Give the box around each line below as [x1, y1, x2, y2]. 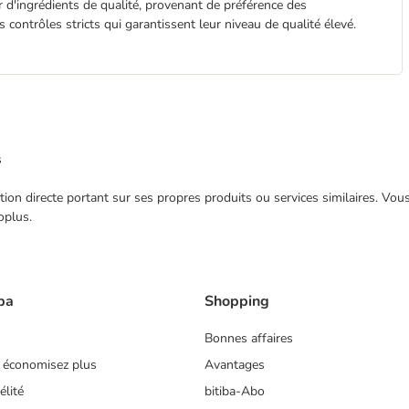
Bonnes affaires [204, 330, 293, 348]
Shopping [204, 291, 269, 312]
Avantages [204, 356, 265, 374]
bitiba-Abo [204, 383, 265, 401]
